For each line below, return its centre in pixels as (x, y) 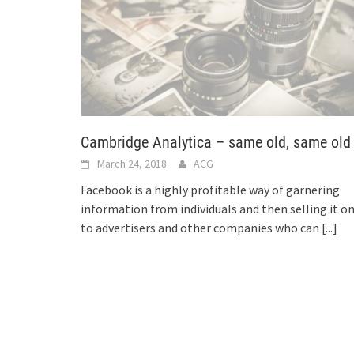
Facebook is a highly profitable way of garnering (210, 189)
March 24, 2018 (132, 163)
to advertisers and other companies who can (201, 227)
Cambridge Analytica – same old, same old (216, 142)
